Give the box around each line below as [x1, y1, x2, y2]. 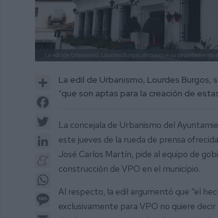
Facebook [51, 92, 84, 103]
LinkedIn [51, 131, 78, 142]
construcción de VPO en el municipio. [58, 163, 202, 174]
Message [51, 190, 82, 200]
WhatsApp [51, 170, 86, 181]
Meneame [51, 151, 85, 162]
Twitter [51, 112, 75, 123]
